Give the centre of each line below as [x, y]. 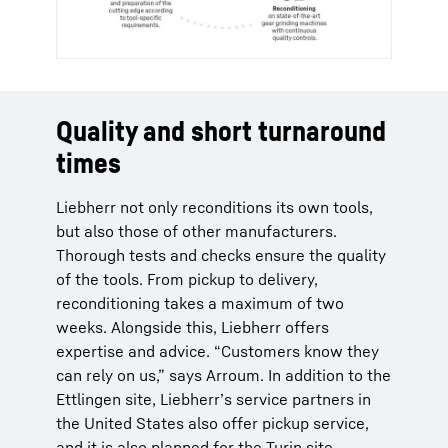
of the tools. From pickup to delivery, [187, 279]
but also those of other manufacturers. [196, 231]
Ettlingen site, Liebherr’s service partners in [213, 399]
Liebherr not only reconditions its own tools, [214, 207]
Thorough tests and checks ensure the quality [221, 255]
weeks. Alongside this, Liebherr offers [192, 327]
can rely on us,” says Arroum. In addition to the [223, 375]
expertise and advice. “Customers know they [217, 351]
